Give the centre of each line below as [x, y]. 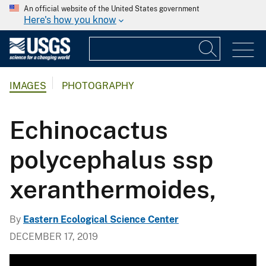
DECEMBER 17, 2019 [54, 236]
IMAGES [28, 86]
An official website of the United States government [112, 9]
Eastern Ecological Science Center [101, 219]
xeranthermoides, [113, 189]
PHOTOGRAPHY [98, 86]
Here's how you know [70, 20]
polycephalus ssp [111, 159]
